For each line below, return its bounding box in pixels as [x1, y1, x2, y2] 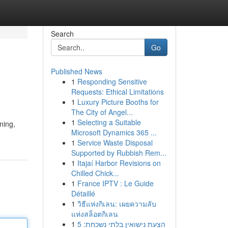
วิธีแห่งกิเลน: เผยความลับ [77, 198, 156, 209]
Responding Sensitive [77, 76, 147, 87]
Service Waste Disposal [77, 137, 153, 148]
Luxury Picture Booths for [77, 97, 159, 107]
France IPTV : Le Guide [77, 178, 154, 188]
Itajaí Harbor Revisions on [77, 158, 161, 168]
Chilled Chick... [71, 168, 119, 178]
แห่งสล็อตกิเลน [71, 209, 118, 219]
